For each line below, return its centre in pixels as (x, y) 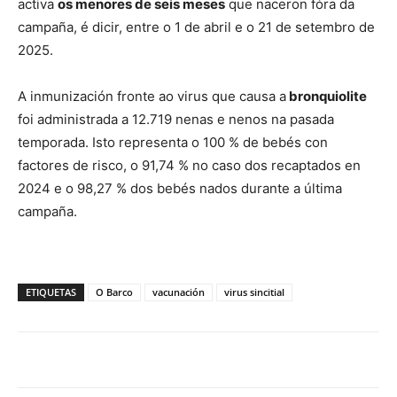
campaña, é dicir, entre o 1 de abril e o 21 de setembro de (196, 27)
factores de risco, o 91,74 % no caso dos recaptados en (189, 165)
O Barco (114, 292)
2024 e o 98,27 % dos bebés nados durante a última (180, 188)
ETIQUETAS (51, 292)
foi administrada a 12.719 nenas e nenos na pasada (176, 119)
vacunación (179, 292)
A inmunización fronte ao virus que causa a (152, 96)
